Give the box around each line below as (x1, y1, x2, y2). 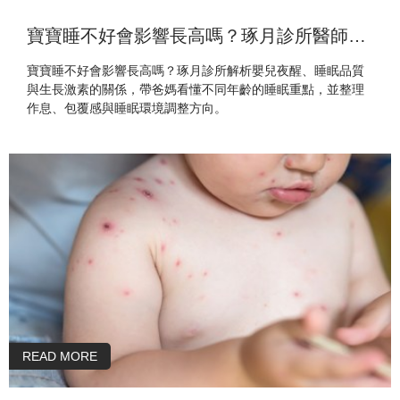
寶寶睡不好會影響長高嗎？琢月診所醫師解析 (348, 26, 366, 46)
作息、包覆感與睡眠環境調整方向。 (27, 101, 227, 116)
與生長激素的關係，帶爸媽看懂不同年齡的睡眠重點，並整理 (27, 82, 364, 97)
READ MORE (22, 348, 97, 363)
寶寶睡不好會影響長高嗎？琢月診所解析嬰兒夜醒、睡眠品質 (27, 63, 364, 79)
